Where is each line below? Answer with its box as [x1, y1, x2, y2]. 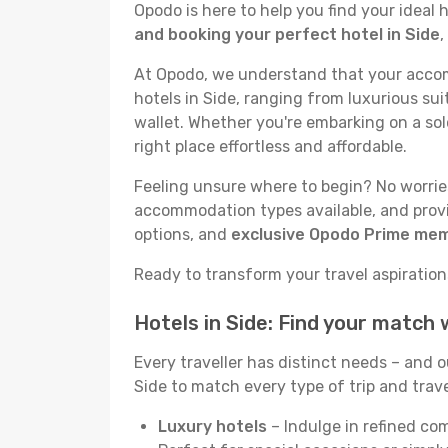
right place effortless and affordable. [134, 137, 407, 156]
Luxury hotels [158, 417, 267, 436]
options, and [134, 225, 231, 244]
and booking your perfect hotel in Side [134, 25, 440, 44]
